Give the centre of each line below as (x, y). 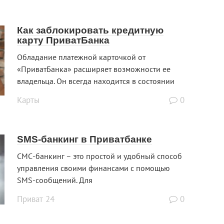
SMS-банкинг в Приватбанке (84, 139)
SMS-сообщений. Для (55, 180)
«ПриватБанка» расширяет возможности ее (94, 69)
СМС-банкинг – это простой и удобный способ (99, 156)
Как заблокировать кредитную (90, 30)
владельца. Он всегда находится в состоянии (96, 81)
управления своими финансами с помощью (93, 168)
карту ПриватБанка (63, 40)
